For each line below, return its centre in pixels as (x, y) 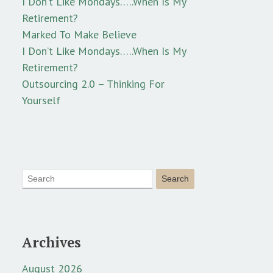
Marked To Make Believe (79, 35)
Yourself (41, 101)
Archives (51, 242)
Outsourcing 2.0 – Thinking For (93, 84)
